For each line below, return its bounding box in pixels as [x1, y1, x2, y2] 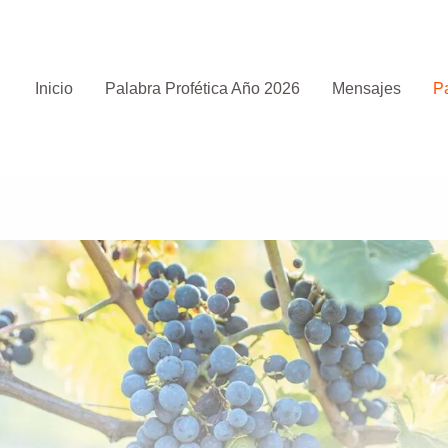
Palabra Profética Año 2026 [104, 79, 300, 97]
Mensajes [331, 79, 401, 97]
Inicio [34, 79, 73, 97]
